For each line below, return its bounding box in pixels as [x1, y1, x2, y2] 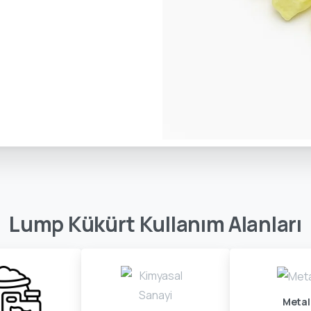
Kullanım [139, 209, 225, 238]
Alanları [228, 209, 302, 238]
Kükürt [67, 209, 136, 238]
